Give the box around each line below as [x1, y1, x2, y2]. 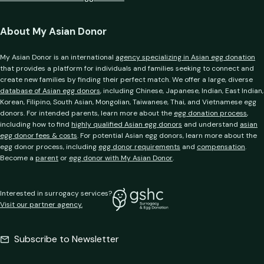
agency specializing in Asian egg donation [115, 52, 255, 62]
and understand [182, 119, 240, 129]
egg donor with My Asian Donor [69, 153, 173, 163]
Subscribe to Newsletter [14, 232, 119, 245]
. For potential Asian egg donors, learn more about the [77, 130, 257, 140]
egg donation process [174, 108, 247, 118]
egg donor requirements [98, 141, 180, 151]
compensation [197, 141, 245, 151]
